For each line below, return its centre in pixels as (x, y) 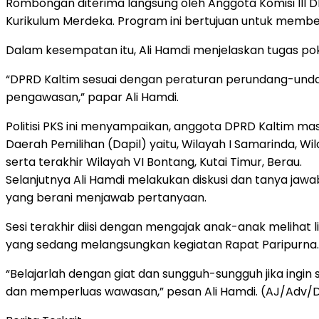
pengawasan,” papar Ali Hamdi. (92, 97)
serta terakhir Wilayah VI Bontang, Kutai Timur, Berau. (154, 162)
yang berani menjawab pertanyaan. (106, 197)
